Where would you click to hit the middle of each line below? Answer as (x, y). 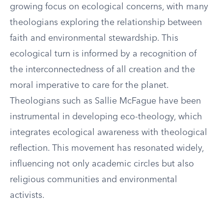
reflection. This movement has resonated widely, (107, 148)
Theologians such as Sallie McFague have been (105, 101)
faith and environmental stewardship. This (94, 38)
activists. (27, 195)
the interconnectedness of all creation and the (102, 70)
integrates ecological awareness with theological (109, 133)
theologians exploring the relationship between (106, 23)
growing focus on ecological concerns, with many (109, 7)
